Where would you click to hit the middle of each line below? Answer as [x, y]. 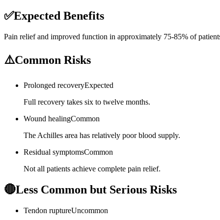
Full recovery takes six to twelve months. [87, 102]
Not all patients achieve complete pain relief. [92, 168]
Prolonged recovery [54, 85]
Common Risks [53, 60]
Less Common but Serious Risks [96, 189]
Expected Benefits [59, 15]
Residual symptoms [54, 152]
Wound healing [47, 118]
